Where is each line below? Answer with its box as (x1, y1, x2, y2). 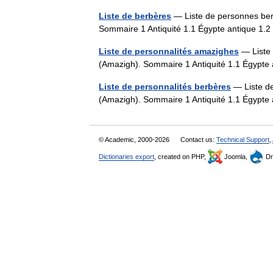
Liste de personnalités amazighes (99, 46, 239, 56)
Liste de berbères (99, 11, 171, 21)
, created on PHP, (154, 153, 208, 160)
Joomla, (222, 153, 249, 160)
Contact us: (180, 136, 216, 143)
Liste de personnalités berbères (99, 82, 231, 91)
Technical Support (216, 136, 269, 143)
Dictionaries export (99, 153, 154, 160)
